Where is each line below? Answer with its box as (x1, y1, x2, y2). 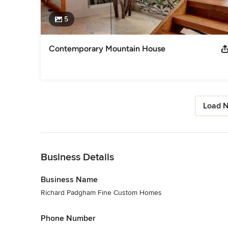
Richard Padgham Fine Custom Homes (41, 188, 162, 197)
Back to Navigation (41, 133, 100, 142)
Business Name (41, 174, 98, 185)
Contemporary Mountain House (49, 43, 165, 53)
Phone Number (41, 213, 96, 223)
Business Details (41, 151, 114, 163)
